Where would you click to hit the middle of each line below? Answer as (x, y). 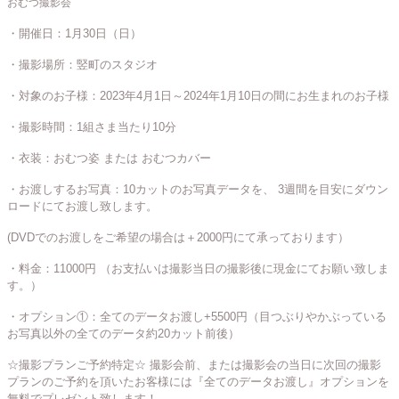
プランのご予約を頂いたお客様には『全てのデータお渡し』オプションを (198, 381)
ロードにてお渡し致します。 (82, 206)
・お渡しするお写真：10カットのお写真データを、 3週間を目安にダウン (198, 189)
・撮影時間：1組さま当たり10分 (92, 126)
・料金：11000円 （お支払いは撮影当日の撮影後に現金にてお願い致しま (198, 268)
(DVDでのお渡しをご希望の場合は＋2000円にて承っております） (178, 237)
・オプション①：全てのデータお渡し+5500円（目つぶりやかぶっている (197, 316)
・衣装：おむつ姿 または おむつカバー (109, 158)
